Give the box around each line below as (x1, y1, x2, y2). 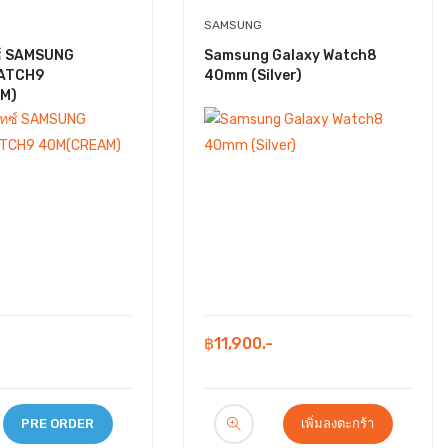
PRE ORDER (21, 416, 94, 431)
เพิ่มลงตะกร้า (301, 416, 374, 431)
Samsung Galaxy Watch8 (204, 47, 377, 64)
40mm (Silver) (204, 67, 302, 84)
